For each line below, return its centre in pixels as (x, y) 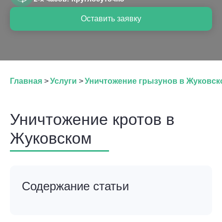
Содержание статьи (75, 186)
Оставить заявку (111, 19)
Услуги (63, 81)
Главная (26, 81)
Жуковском (51, 138)
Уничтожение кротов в (92, 119)
